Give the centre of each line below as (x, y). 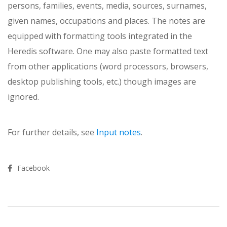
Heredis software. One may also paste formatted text (108, 51)
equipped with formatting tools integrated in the (100, 36)
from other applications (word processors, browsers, (108, 66)
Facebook (33, 168)
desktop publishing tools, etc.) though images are (102, 81)
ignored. (23, 97)
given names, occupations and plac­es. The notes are (106, 21)
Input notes (119, 132)
